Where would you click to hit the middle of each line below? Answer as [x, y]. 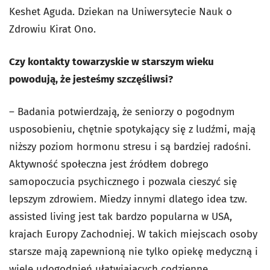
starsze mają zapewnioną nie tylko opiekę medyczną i [133, 252]
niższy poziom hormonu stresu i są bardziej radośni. [130, 147]
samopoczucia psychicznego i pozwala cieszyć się [123, 182]
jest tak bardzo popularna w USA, [154, 217]
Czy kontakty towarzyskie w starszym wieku [111, 62]
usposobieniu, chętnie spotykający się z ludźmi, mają [132, 130]
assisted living [42, 217]
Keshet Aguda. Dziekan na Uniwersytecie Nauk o [121, 12]
